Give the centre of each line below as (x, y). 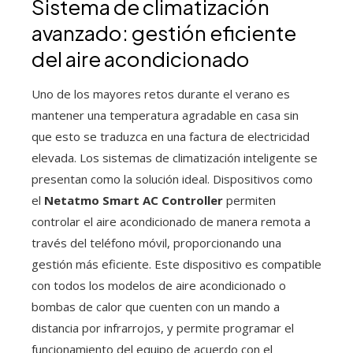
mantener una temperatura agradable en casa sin (165, 115)
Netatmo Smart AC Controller (134, 201)
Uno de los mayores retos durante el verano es (161, 94)
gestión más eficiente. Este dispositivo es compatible (176, 264)
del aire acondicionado (141, 59)
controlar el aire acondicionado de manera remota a (171, 222)
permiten (249, 201)
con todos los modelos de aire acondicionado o (159, 286)
